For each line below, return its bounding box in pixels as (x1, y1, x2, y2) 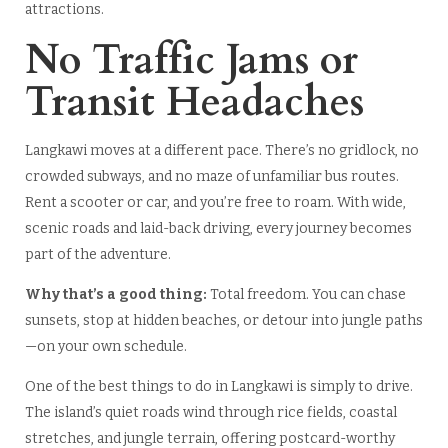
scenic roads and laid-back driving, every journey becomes (24, 220, 412, 238)
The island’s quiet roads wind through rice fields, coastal (24, 404, 397, 422)
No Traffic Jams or (24, 33, 358, 89)
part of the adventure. (24, 246, 171, 264)
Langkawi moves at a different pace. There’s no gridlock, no (24, 142, 419, 160)
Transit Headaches (24, 75, 364, 131)
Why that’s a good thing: (24, 286, 210, 304)
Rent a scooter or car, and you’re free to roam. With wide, (24, 194, 406, 212)
